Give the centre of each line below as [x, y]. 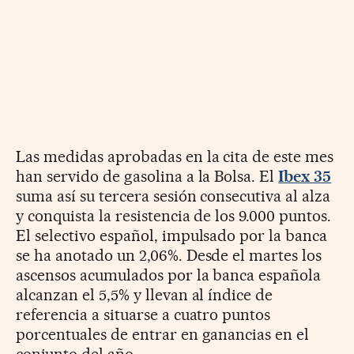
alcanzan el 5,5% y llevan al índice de [145, 295]
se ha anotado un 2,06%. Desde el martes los [169, 256]
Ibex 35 [305, 177]
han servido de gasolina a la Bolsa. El [147, 177]
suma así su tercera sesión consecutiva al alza [173, 196]
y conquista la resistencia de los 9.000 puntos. [174, 216]
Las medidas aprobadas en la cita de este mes [175, 157]
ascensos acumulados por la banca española [169, 275]
